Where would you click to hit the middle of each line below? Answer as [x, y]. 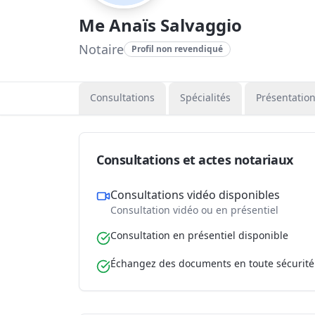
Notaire [101, 49]
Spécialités [205, 97]
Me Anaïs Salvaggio [160, 25]
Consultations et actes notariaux [195, 160]
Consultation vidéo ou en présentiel [194, 210]
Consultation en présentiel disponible [199, 235]
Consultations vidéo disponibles [195, 195]
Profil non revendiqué [177, 49]
